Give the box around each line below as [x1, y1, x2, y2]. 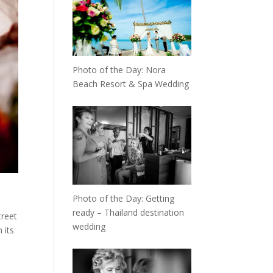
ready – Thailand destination [73, 206, 185, 218]
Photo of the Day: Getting [73, 192, 175, 204]
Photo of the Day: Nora [73, 63, 166, 76]
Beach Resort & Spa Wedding [73, 77, 190, 90]
